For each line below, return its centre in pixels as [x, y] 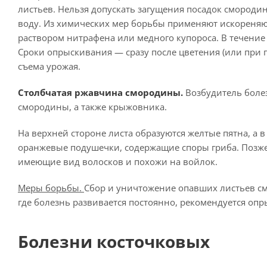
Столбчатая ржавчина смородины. [100, 92]
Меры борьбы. [51, 188]
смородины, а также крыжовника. [92, 107]
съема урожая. [49, 66]
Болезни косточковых [114, 241]
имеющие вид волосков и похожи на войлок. [118, 162]
